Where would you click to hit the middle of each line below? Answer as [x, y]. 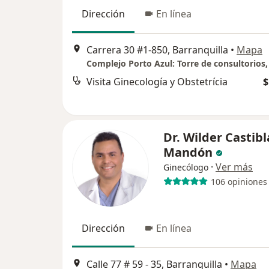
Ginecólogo [186, 168]
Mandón [188, 153]
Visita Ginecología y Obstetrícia [157, 81]
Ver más [234, 167]
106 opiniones [239, 181]
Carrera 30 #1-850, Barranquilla [157, 50]
